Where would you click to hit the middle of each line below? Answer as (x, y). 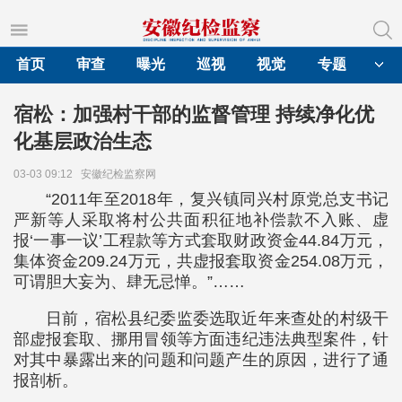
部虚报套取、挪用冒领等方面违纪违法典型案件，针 (201, 339)
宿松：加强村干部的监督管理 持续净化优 (194, 114)
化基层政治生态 (83, 141)
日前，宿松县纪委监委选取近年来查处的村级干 (217, 319)
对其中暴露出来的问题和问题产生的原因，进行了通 (201, 360)
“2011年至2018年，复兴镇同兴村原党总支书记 (217, 199)
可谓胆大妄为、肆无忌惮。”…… (129, 282)
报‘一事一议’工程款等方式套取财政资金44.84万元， (201, 240)
